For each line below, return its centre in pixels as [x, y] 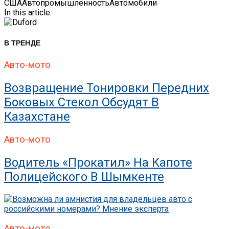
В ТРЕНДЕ [22, 43]
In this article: [28, 12]
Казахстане [37, 116]
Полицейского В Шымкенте [84, 177]
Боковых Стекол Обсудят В [82, 102]
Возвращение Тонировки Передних [107, 88]
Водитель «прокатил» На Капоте [98, 162]
